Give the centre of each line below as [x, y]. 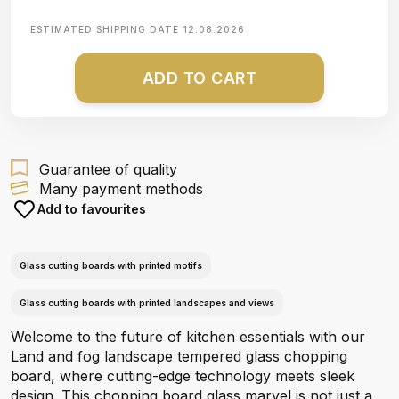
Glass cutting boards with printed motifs [111, 265]
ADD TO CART [199, 78]
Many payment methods [121, 189]
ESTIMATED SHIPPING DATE [106, 29]
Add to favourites [92, 209]
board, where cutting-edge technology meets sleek [183, 376]
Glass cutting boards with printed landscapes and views [147, 303]
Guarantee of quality [108, 169]
